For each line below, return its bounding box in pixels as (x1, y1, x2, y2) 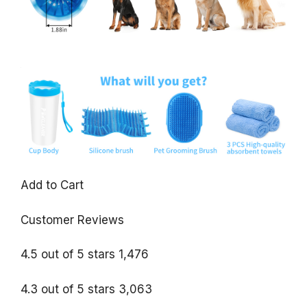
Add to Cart (21, 178, 84, 193)
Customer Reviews (21, 212, 124, 227)
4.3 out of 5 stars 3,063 (21, 282, 152, 296)
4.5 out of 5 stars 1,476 (21, 247, 149, 262)
